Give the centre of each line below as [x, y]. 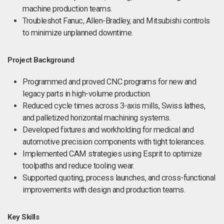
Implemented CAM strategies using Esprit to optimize [112, 154]
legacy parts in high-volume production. [87, 94]
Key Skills [23, 217]
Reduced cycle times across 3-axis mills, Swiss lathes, [114, 106]
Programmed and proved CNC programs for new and [109, 82]
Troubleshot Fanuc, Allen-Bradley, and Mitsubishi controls [116, 21]
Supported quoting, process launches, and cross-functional [119, 178]
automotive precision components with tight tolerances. [114, 142]
